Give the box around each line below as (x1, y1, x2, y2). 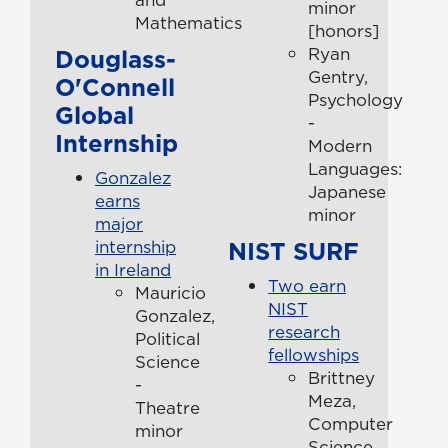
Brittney (308, 365, 376, 390)
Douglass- (55, 41, 176, 76)
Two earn (268, 273, 347, 298)
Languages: (308, 156, 403, 181)
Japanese (308, 179, 387, 204)
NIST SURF (228, 233, 360, 268)
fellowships (268, 342, 360, 367)
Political (135, 326, 200, 351)
